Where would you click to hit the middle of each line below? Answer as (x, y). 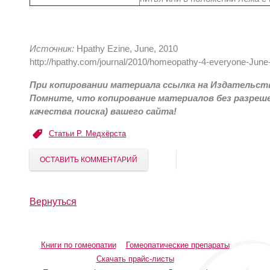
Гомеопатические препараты (177, 245)
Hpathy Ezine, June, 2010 (127, 49)
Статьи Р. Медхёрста (87, 133)
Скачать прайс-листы (135, 259)
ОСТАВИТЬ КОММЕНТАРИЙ (89, 159)
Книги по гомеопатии (78, 245)
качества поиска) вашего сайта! (103, 111)
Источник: (53, 49)
